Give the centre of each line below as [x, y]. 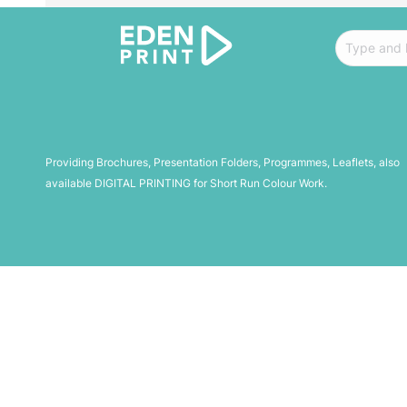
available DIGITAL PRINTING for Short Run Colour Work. [186, 183]
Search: [358, 40]
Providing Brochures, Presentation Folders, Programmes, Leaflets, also [223, 162]
